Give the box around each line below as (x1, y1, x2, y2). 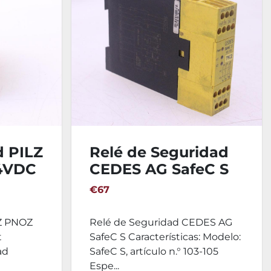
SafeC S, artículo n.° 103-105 (89, 246, 218, 257)
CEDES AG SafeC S (89, 160, 229, 178)
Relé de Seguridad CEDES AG (89, 217, 232, 228)
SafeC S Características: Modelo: (89, 231, 241, 243)
